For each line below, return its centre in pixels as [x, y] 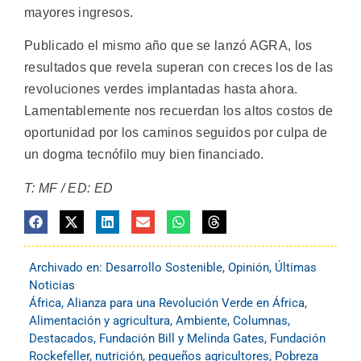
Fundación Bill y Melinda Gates [182, 339]
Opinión [249, 268]
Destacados [61, 339]
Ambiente [201, 321]
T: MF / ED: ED [69, 188]
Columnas [260, 321]
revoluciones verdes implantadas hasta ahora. [161, 89]
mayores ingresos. [79, 12]
